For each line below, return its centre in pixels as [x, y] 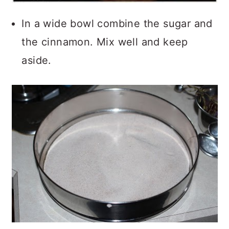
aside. [37, 61]
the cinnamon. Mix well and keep [105, 42]
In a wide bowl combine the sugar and [117, 24]
